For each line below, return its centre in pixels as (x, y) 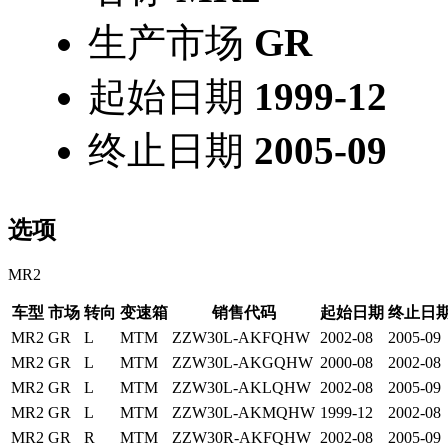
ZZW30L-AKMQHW (243, 412)
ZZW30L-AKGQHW (242, 362)
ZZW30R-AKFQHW (241, 437)
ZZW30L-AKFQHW (241, 337)
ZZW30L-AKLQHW (241, 387)
